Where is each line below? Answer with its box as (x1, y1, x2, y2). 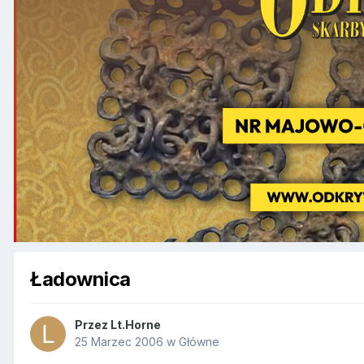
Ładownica (30, 266, 131, 291)
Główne (179, 335, 219, 349)
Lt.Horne (110, 318, 161, 332)
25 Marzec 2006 (75, 335, 163, 349)
